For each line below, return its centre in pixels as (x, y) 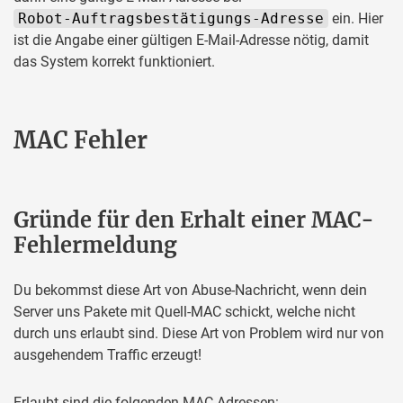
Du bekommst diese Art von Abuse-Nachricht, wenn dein (190, 290)
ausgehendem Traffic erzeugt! (107, 355)
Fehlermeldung (95, 245)
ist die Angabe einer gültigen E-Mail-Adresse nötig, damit (191, 40)
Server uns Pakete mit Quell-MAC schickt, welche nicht (184, 312)
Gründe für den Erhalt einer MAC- (194, 220)
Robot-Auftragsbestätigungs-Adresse (171, 18)
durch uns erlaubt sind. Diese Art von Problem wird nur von (199, 333)
